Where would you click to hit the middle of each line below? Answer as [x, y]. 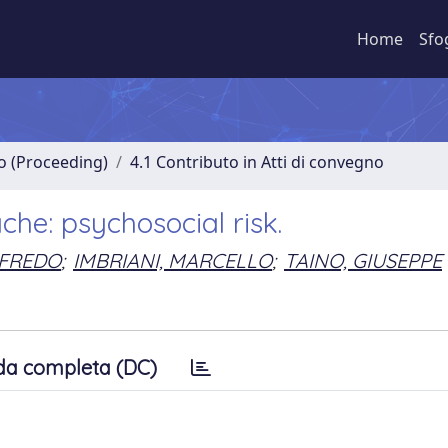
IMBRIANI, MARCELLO [172, 260]
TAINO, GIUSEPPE [363, 260]
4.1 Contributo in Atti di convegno [257, 162]
